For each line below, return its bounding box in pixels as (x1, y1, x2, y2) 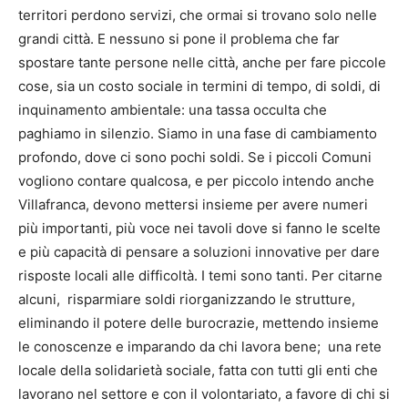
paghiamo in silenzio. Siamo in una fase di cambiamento (18, 124, 377, 142)
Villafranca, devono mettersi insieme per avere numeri (18, 195, 368, 213)
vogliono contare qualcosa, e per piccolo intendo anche (18, 171, 374, 189)
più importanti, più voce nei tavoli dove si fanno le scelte (18, 219, 381, 237)
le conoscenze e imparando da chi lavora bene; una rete (18, 337, 382, 355)
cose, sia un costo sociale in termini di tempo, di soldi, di (18, 76, 381, 95)
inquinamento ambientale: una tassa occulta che (18, 100, 327, 118)
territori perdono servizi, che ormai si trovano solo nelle (18, 5, 377, 24)
